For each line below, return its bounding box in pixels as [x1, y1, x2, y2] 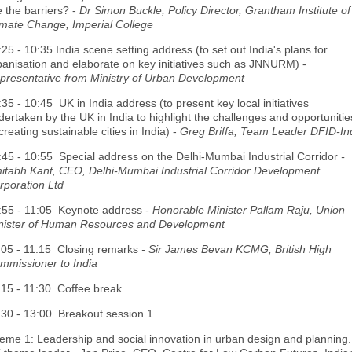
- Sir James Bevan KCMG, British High [138, 243, 332, 255]
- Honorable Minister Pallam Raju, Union [145, 203, 345, 216]
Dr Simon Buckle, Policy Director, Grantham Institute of [79, 4, 350, 16]
